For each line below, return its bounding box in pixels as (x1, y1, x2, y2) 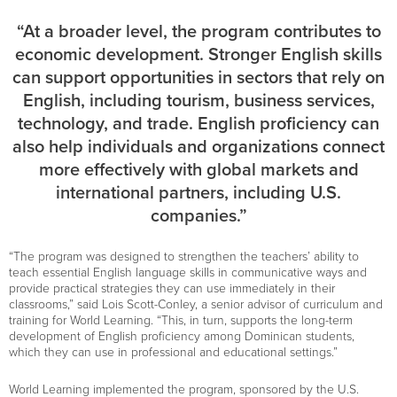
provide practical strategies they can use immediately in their (9, 281, 335, 296)
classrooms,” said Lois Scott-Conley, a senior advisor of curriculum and (9, 297, 383, 312)
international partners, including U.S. (56, 183, 341, 204)
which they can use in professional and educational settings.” (9, 345, 338, 360)
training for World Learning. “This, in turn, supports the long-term (9, 313, 353, 328)
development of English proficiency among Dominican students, (9, 329, 354, 344)
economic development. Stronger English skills (15, 44, 382, 66)
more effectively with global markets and (38, 160, 359, 181)
